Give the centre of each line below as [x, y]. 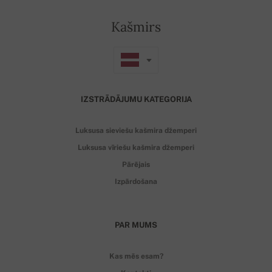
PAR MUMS [136, 225]
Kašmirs [136, 26]
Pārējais [136, 164]
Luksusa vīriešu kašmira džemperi [136, 147]
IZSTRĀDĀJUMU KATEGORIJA [136, 99]
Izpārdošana [136, 181]
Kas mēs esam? [136, 256]
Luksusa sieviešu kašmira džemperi [136, 130]
